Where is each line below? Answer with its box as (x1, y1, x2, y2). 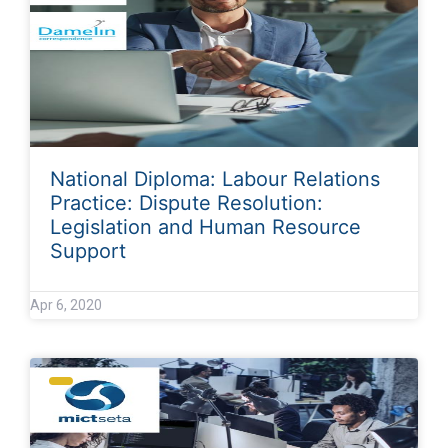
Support (50, 238, 126, 263)
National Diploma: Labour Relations (50, 166, 380, 191)
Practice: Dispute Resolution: (50, 190, 323, 215)
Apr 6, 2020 (30, 296, 102, 313)
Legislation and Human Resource (50, 214, 361, 239)
